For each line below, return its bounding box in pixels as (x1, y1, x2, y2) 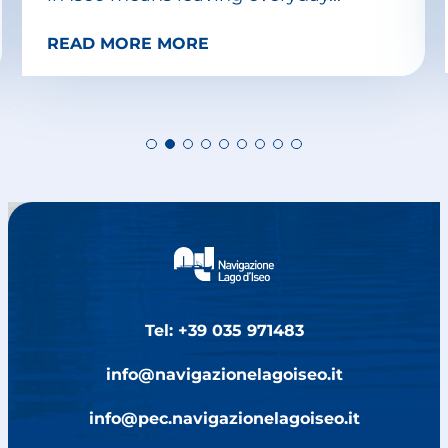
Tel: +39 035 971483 (144, 319, 304, 340)
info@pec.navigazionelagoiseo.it (88, 408, 360, 429)
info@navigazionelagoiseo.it (105, 364, 343, 385)
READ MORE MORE (46, 32, 209, 53)
